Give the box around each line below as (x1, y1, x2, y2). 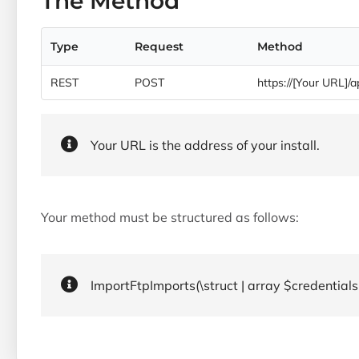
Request (135, 39, 184, 54)
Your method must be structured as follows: (41, 209, 299, 225)
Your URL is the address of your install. (91, 137, 320, 153)
